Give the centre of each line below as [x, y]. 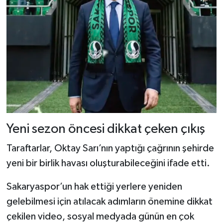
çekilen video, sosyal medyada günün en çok [100, 217]
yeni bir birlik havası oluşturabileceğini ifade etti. [108, 164]
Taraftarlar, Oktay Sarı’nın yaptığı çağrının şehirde [110, 149]
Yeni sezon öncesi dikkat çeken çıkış [106, 129]
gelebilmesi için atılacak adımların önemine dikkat [109, 202]
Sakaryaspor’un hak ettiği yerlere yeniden [94, 187]
